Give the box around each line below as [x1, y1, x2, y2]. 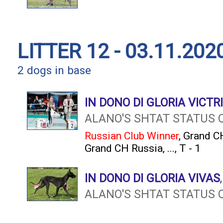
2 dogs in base [17, 64, 91, 77]
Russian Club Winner [85, 129, 179, 142]
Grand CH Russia [85, 142, 163, 154]
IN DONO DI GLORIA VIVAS [85, 171, 220, 185]
